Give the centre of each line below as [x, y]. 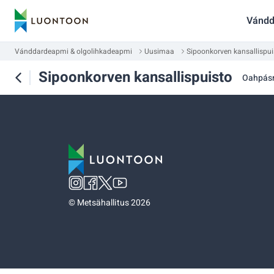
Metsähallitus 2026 [114, 203]
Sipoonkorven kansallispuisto [135, 77]
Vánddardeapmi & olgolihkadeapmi [73, 51]
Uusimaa [159, 51]
